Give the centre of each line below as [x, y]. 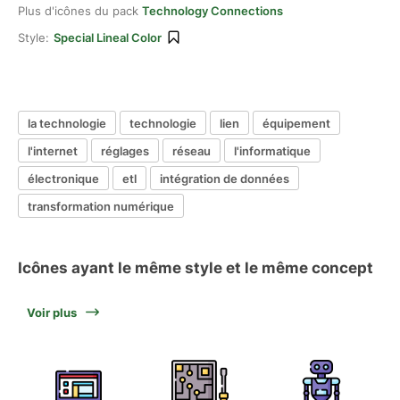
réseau [192, 150]
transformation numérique [101, 206]
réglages [125, 150]
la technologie [67, 123]
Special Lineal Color [108, 37]
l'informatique [272, 150]
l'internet [53, 150]
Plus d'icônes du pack [80, 11]
